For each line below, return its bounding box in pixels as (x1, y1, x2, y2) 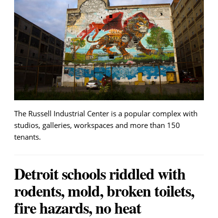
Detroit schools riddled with (14, 162, 185, 185)
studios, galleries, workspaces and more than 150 (14, 120, 180, 130)
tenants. (14, 131, 41, 142)
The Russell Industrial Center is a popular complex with (14, 108, 198, 118)
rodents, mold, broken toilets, (14, 179, 194, 202)
